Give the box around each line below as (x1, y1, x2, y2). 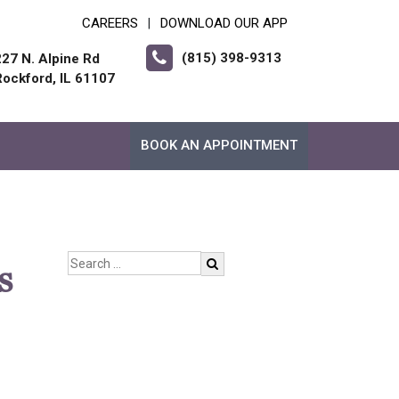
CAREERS (82, 15, 138, 31)
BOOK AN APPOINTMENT (141, 137, 297, 153)
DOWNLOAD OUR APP (160, 15, 288, 31)
